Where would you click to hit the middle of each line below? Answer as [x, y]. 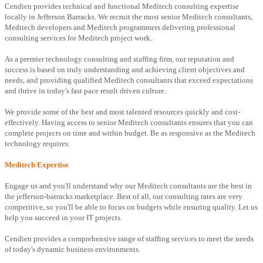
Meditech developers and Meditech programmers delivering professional [120, 28]
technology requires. [37, 144]
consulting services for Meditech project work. [78, 38]
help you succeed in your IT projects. [63, 218]
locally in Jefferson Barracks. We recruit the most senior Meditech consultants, [129, 17]
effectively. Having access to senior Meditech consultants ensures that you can [129, 123]
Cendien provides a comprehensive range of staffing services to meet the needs [129, 239]
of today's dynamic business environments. [73, 249]
